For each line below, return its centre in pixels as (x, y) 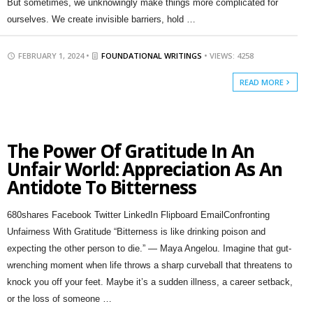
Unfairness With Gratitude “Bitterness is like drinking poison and (136, 232)
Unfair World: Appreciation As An (144, 169)
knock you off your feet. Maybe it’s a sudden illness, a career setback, (150, 282)
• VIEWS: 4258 (228, 56)
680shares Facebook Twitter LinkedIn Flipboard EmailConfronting (138, 215)
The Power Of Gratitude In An (130, 151)
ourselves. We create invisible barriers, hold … (101, 19)
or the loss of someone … (59, 299)
